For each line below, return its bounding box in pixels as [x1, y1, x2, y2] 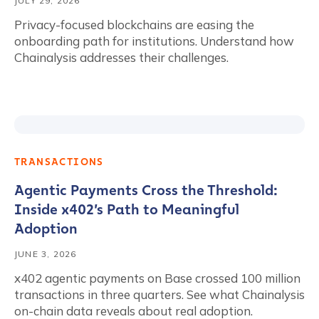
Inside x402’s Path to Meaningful [14, 201, 239, 218]
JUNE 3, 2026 [14, 249, 77, 259]
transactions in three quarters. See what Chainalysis [14, 287, 305, 302]
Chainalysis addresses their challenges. [14, 50, 229, 65]
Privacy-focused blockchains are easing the [14, 17, 254, 32]
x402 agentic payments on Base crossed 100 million [14, 271, 300, 286]
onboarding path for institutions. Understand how [14, 33, 294, 48]
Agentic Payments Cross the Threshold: [14, 182, 278, 199]
